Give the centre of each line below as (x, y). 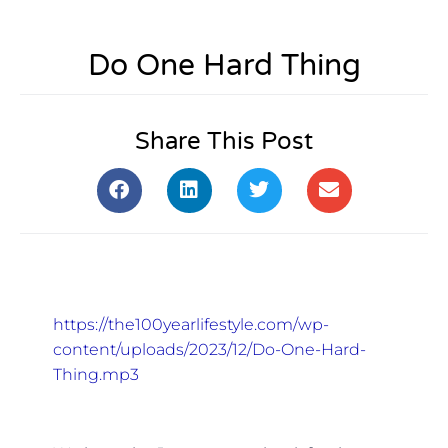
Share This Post (224, 141)
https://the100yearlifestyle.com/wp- (190, 325)
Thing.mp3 (95, 375)
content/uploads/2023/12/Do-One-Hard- (209, 350)
